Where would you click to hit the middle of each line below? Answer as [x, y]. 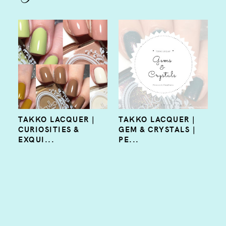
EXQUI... [36, 139]
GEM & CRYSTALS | [157, 129]
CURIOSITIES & [49, 129]
